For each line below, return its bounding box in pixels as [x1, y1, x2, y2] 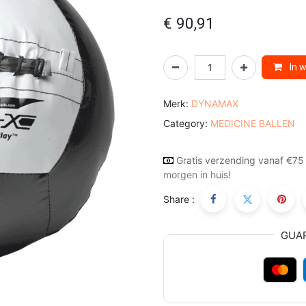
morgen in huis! [163, 168, 231, 180]
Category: [163, 117, 208, 129]
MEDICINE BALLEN [210, 117, 295, 129]
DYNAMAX [191, 97, 238, 109]
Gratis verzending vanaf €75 [176, 154, 304, 166]
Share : [163, 193, 195, 206]
